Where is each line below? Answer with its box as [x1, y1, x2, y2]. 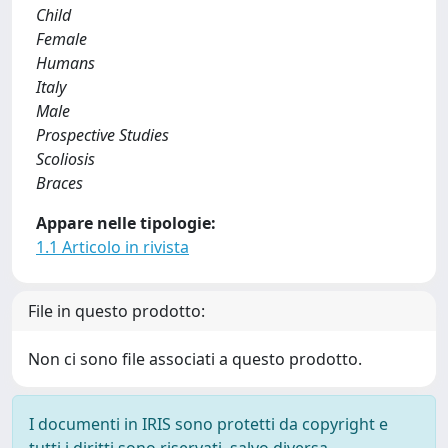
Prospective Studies [36, 124, 169, 146]
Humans [36, 52, 95, 74]
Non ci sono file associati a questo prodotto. [28, 348, 362, 370]
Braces [36, 172, 83, 194]
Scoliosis [36, 148, 95, 170]
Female [36, 28, 87, 50]
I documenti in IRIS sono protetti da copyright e [29, 413, 388, 435]
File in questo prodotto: [28, 300, 205, 322]
